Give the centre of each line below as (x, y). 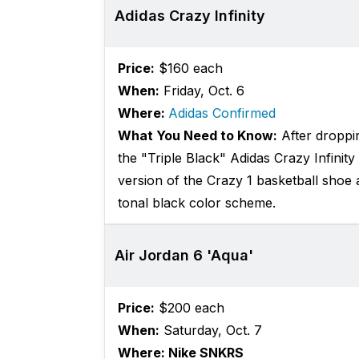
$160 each (188, 69)
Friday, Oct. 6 (202, 91)
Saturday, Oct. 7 (210, 331)
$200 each (189, 308)
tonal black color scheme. (196, 203)
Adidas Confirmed (222, 113)
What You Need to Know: (197, 136)
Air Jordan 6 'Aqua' (184, 256)
